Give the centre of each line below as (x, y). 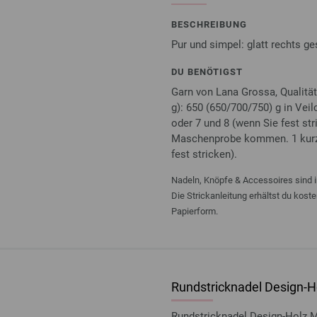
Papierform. (195, 212)
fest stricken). (204, 155)
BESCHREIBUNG (209, 25)
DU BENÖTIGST (207, 72)
